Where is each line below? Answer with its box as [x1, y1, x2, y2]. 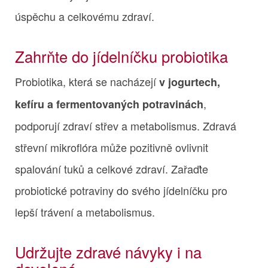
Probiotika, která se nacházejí [15, 73, 159, 89]
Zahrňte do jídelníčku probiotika [15, 45, 228, 67]
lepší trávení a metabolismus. [15, 203, 155, 220]
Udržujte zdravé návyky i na [15, 240, 202, 263]
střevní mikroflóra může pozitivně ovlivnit [15, 139, 208, 155]
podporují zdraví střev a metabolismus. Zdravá [15, 117, 236, 133]
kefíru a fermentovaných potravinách [15, 96, 203, 112]
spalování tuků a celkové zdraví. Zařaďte [15, 160, 208, 176]
